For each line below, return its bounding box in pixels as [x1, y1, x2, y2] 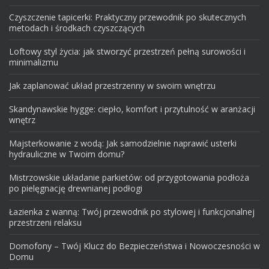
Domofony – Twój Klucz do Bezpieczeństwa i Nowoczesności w [9, 240, 260, 252]
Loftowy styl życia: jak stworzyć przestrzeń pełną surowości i [9, 45, 246, 57]
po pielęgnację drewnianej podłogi [9, 182, 142, 194]
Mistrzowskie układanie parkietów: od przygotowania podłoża [9, 171, 249, 183]
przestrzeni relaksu [9, 216, 82, 228]
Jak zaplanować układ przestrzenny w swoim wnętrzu [9, 79, 216, 91]
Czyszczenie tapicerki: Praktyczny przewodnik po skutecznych [9, 11, 246, 23]
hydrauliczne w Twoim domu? [9, 148, 124, 160]
